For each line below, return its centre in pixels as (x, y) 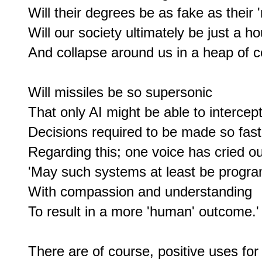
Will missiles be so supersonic (120, 92)
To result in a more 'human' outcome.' (144, 212)
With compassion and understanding (140, 192)
